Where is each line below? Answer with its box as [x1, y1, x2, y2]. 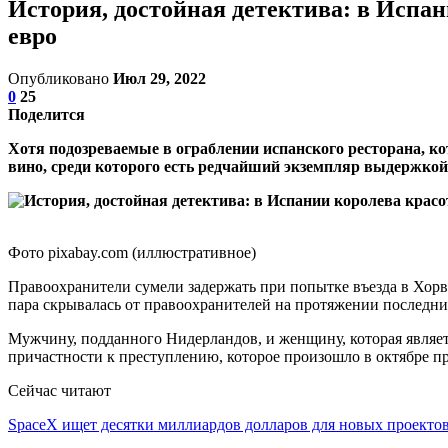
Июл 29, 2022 [113, 69, 206, 87]
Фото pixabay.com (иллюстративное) [8, 243, 256, 261]
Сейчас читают [8, 381, 111, 399]
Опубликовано [8, 69, 113, 87]
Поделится [8, 105, 85, 123]
